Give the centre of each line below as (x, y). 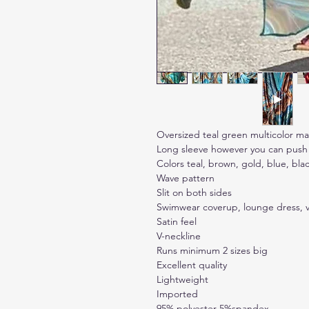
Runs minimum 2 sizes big (212, 251)
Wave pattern (186, 178)
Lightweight (182, 280)
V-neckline (179, 236)
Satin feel (177, 222)
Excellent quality (192, 265)
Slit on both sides (194, 193)
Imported (177, 294)
